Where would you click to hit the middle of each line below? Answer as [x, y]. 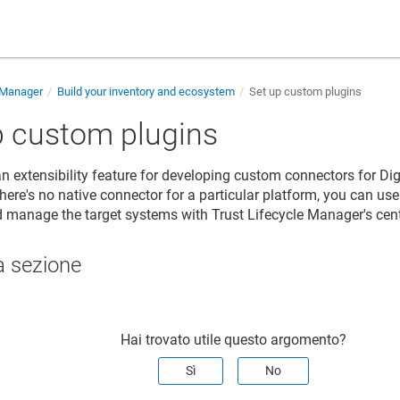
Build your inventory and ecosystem [145, 92]
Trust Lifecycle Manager [288, 215]
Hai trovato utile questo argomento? [233, 339]
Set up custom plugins [304, 92]
